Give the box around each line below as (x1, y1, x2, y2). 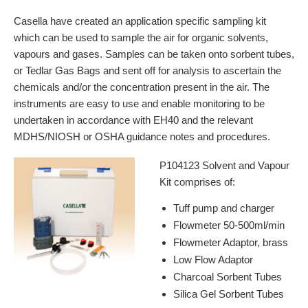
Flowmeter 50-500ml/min (173, 219, 285, 231)
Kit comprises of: (159, 175, 236, 188)
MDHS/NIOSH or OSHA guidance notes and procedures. (14, 130, 270, 142)
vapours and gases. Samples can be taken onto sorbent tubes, (14, 47, 294, 60)
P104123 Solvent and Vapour (159, 159, 290, 171)
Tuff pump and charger (173, 201, 275, 214)
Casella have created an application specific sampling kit (14, 14, 266, 27)
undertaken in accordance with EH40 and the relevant (14, 113, 253, 126)
